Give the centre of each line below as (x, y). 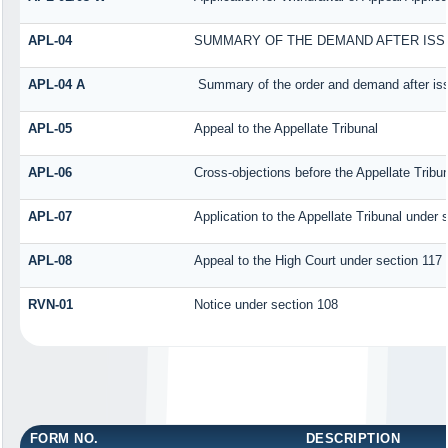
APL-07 (49, 217)
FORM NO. (64, 438)
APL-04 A (56, 85)
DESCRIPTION (353, 438)
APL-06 (49, 173)
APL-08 (49, 261)
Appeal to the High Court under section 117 (317, 261)
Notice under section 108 (265, 305)
